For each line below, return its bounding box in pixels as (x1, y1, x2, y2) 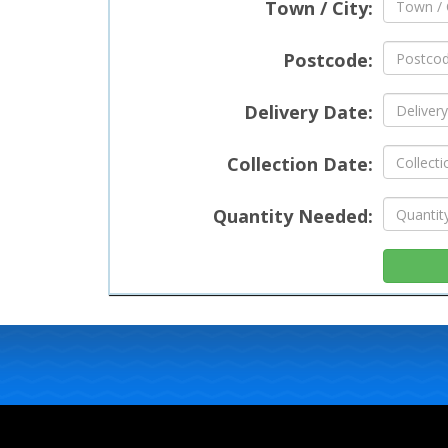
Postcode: (282, 48, 373, 73)
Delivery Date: (243, 100, 373, 125)
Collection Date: (226, 152, 373, 177)
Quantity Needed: (212, 204, 373, 229)
